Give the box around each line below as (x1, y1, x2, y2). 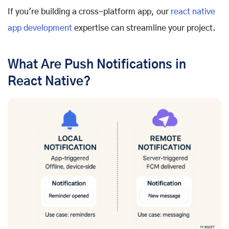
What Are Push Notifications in (8, 58, 186, 71)
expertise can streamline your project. (72, 24, 216, 32)
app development (8, 24, 72, 32)
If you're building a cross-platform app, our (8, 7, 169, 16)
